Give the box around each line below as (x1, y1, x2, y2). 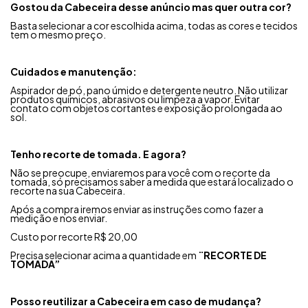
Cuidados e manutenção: (10, 65, 137, 78)
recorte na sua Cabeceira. (10, 184, 125, 197)
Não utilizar (236, 83, 288, 96)
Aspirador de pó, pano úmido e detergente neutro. (10, 83, 236, 96)
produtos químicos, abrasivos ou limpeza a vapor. (10, 92, 233, 105)
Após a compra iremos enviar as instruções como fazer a (10, 202, 263, 215)
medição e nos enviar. (10, 211, 107, 224)
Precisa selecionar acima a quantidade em (10, 248, 198, 261)
